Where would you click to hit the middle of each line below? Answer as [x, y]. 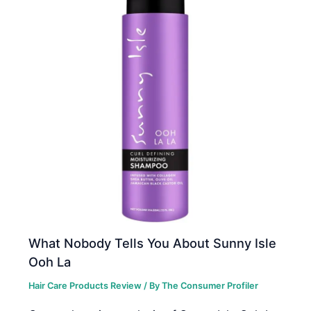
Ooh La [50, 262]
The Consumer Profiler [210, 286]
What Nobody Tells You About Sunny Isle [153, 243]
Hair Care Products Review [85, 286]
